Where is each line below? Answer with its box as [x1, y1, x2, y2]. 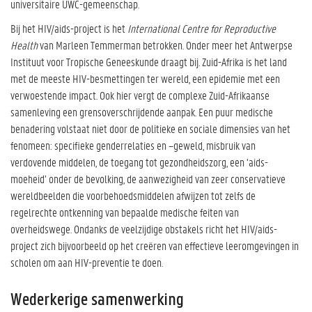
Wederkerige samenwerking [10, 290, 184, 310]
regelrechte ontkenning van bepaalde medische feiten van [10, 204, 239, 219]
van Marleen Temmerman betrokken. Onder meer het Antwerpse [38, 37, 292, 52]
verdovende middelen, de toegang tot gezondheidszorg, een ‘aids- [10, 154, 268, 169]
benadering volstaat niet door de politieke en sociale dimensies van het [10, 120, 290, 136]
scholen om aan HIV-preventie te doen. [10, 254, 167, 270]
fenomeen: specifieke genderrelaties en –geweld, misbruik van [10, 137, 256, 153]
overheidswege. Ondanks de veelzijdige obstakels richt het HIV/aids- [10, 221, 277, 236]
